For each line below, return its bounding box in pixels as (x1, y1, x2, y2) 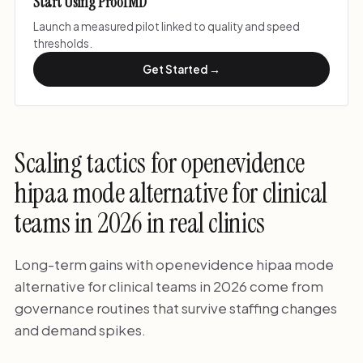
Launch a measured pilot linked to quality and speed (33, 19, 301, 33)
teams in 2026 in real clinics (14, 206, 266, 241)
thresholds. (33, 36, 93, 50)
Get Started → (143, 62, 220, 77)
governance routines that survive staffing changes (14, 299, 337, 318)
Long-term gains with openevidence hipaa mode (14, 255, 334, 274)
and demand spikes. (14, 321, 146, 340)
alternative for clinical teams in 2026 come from (14, 277, 323, 296)
